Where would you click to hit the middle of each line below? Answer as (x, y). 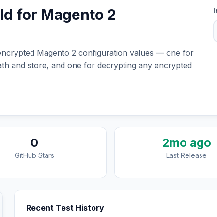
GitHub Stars (34, 155)
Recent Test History (65, 208)
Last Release (186, 155)
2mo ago (186, 143)
